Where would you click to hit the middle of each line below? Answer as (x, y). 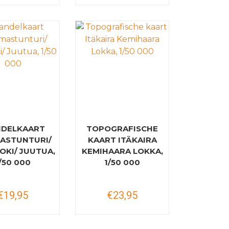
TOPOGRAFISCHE (122, 129)
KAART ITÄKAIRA (122, 140)
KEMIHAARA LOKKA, (122, 151)
